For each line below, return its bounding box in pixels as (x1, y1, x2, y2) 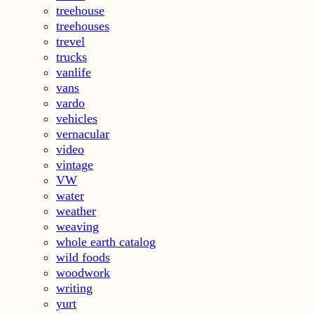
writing (56, 280, 93, 295)
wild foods (56, 250, 110, 264)
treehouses (56, 18, 109, 33)
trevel (56, 34, 85, 48)
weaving (56, 219, 99, 233)
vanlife (56, 64, 91, 79)
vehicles (56, 111, 97, 125)
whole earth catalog (56, 234, 156, 249)
